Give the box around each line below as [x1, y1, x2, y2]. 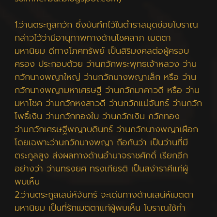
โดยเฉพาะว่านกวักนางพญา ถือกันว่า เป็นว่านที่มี [15, 136, 188, 149]
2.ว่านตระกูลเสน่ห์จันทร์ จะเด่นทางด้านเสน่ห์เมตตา [15, 188, 194, 201]
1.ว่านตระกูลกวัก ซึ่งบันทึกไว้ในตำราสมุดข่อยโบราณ [15, 18, 198, 31]
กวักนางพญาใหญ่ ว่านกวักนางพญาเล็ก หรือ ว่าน [15, 70, 196, 84]
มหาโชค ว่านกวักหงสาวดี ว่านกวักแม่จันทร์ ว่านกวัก [15, 96, 202, 110]
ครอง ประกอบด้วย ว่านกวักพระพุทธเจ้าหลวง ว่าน [15, 57, 197, 71]
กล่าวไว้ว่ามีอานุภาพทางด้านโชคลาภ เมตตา [15, 31, 171, 45]
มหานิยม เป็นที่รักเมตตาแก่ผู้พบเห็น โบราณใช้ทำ [15, 201, 186, 215]
